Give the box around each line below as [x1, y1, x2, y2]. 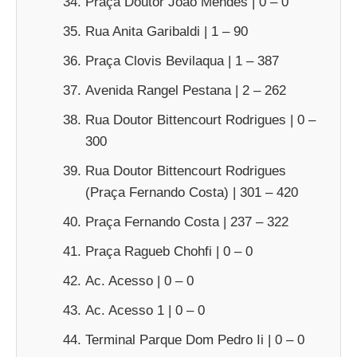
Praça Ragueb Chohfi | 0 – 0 [85, 244, 253, 260]
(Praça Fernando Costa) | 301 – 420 [85, 185, 298, 201]
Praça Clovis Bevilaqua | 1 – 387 [85, 53, 279, 69]
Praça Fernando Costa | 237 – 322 [85, 214, 288, 230]
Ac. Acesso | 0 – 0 [85, 273, 194, 289]
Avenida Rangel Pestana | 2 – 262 [85, 83, 286, 99]
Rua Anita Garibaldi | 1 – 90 [85, 24, 248, 40]
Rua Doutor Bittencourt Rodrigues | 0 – [85, 112, 316, 128]
